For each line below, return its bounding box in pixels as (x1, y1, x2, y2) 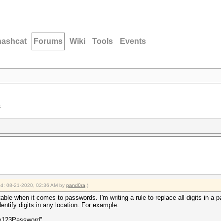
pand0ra (66, 183, 85, 188)
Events (120, 37, 146, 45)
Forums (34, 37, 63, 45)
